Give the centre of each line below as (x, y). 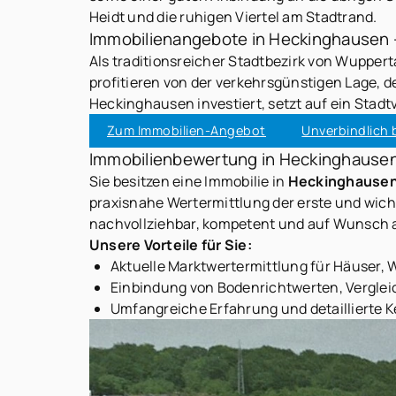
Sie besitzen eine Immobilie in (188, 181)
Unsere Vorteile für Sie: (170, 245)
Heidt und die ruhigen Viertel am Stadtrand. (233, 16)
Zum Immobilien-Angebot (186, 130)
